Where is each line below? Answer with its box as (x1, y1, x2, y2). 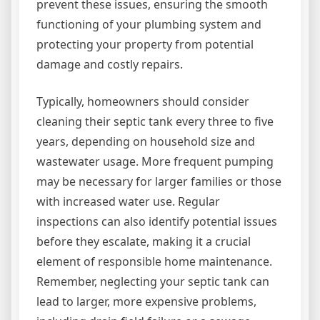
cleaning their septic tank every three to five (36, 113, 274, 129)
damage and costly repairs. (36, 56, 183, 72)
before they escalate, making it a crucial (36, 233, 251, 249)
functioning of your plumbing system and (36, 16, 261, 32)
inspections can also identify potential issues (36, 213, 277, 229)
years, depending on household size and (36, 133, 255, 149)
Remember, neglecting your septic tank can (36, 273, 269, 289)
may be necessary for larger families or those (36, 173, 281, 189)
